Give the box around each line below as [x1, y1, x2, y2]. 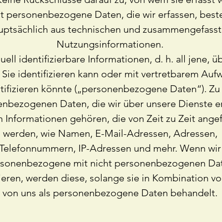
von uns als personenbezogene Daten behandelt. [2, 187, 218, 199]
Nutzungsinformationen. [56, 38, 164, 50]
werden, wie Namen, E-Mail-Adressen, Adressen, [2, 127, 218, 139]
